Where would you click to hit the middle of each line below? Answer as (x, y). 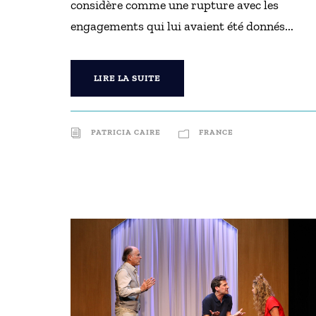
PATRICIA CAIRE (126, 132)
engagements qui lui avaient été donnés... (182, 26)
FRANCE (216, 132)
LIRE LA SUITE (127, 78)
